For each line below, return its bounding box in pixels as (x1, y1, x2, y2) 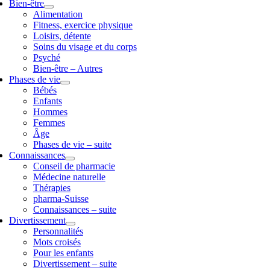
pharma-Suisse (33, 193, 89, 204)
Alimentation (33, 9, 83, 19)
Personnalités (33, 226, 83, 236)
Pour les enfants (33, 248, 93, 258)
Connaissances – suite (33, 204, 116, 215)
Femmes (33, 118, 65, 128)
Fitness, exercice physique (33, 20, 133, 30)
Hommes (33, 107, 67, 117)
